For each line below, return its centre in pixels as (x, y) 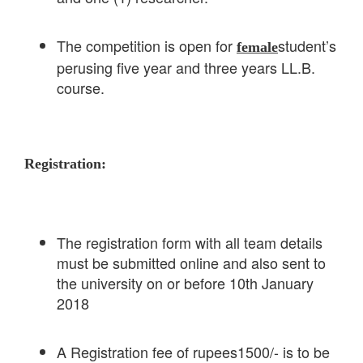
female (257, 47)
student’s (307, 46)
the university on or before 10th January (185, 283)
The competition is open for (147, 46)
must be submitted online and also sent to (191, 263)
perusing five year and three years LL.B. (186, 68)
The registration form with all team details (190, 243)
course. (81, 88)
